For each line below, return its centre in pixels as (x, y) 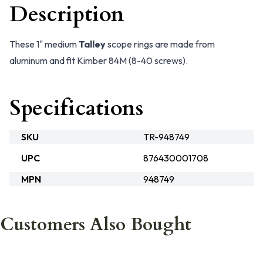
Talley (92, 44)
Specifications (76, 108)
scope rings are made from (160, 44)
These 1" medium (44, 44)
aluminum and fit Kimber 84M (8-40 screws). (99, 60)
